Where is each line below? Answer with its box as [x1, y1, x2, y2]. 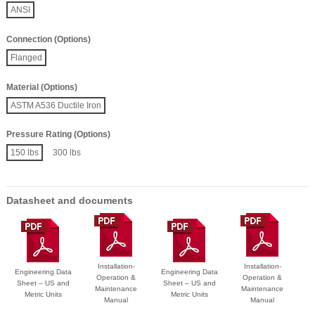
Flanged [11, 53, 42, 63]
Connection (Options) [6, 34, 91, 44]
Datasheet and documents [6, 195, 133, 207]
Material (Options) [6, 82, 77, 92]
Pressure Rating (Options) [6, 129, 110, 140]
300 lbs [53, 148, 81, 158]
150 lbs [11, 148, 39, 158]
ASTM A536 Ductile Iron [11, 100, 101, 110]
